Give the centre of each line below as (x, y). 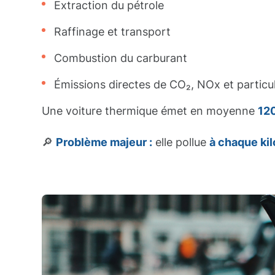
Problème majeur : (104, 142)
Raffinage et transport (112, 32)
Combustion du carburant (121, 58)
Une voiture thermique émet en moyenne (150, 111)
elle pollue (181, 142)
